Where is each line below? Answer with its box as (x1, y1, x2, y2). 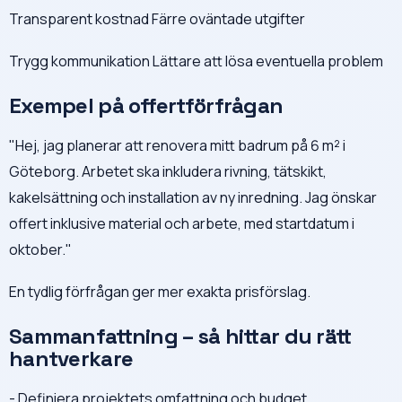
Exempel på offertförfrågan (9, 91, 284, 119)
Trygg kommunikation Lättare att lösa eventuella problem (9, 50, 383, 71)
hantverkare (9, 344, 134, 372)
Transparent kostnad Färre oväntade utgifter (9, 8, 305, 29)
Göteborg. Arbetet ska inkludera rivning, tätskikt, (9, 161, 327, 181)
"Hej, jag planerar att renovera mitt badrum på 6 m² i (9, 135, 345, 155)
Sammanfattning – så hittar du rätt (9, 321, 352, 350)
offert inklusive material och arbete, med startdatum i (9, 213, 354, 233)
